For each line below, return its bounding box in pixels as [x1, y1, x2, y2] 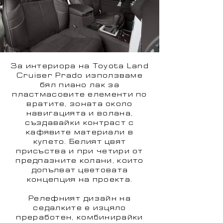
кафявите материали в [25, 130, 133, 136]
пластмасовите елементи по [12, 92, 147, 98]
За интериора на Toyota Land [10, 64, 149, 70]
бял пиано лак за [40, 83, 119, 89]
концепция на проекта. [26, 177, 133, 183]
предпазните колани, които [15, 158, 144, 164]
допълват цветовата [31, 168, 128, 174]
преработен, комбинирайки [16, 215, 143, 221]
